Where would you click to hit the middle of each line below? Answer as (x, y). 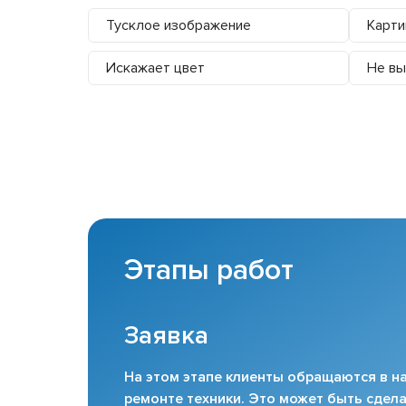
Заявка (166, 335)
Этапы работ (209, 270)
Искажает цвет (155, 68)
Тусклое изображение (179, 25)
